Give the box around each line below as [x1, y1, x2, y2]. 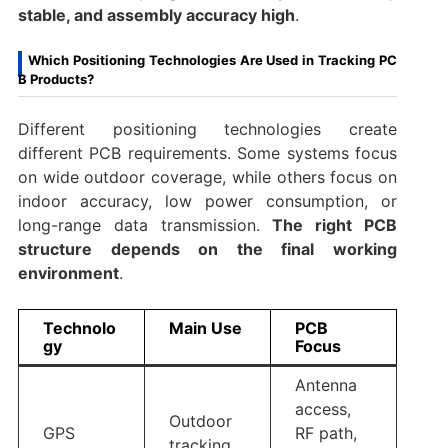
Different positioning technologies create [17, 119, 398, 140]
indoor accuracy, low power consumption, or [17, 191, 398, 212]
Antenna [294, 375, 357, 396]
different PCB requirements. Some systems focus [17, 143, 398, 164]
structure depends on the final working [17, 239, 398, 260]
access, [294, 399, 351, 420]
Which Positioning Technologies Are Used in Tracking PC [27, 52, 398, 69]
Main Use [168, 318, 242, 339]
